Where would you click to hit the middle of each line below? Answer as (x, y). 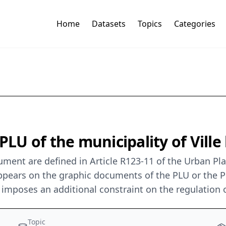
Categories (194, 24)
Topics (150, 24)
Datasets (108, 24)
